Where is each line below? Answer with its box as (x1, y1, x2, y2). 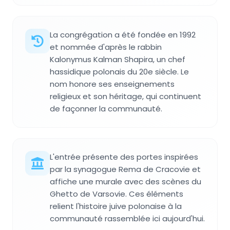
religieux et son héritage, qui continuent (50, 91, 201, 102)
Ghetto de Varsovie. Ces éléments (50, 188, 183, 200)
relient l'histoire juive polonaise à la (50, 201, 182, 212)
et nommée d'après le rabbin (50, 42, 162, 53)
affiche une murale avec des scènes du (50, 176, 201, 187)
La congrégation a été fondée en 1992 (50, 29, 196, 41)
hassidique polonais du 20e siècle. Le (50, 66, 189, 78)
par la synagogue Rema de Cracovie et (50, 164, 201, 175)
